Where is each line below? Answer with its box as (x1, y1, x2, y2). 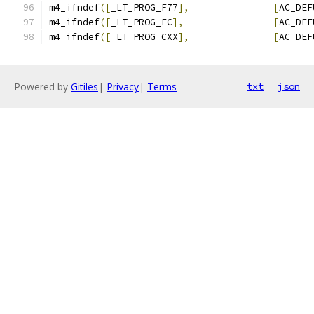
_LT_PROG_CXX (111, 31, 178, 43)
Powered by (14, 80, 71, 93)
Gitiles (71, 80, 98, 93)
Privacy (107, 80, 139, 93)
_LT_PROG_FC (111, 16, 172, 28)
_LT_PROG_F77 (111, 1, 178, 13)
